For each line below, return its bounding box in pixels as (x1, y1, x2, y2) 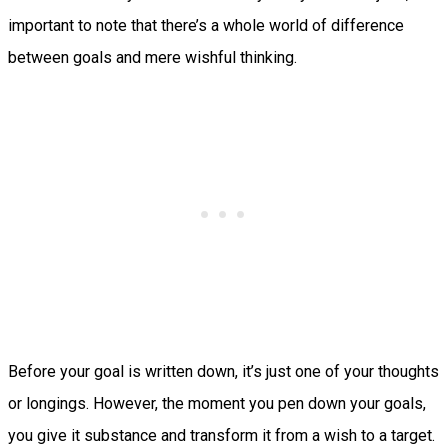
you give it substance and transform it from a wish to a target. (8, 426, 435, 446)
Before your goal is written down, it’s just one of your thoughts (8, 362, 439, 382)
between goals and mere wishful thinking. (8, 48, 301, 68)
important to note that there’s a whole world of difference (8, 16, 404, 36)
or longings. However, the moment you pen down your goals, (8, 394, 426, 414)
